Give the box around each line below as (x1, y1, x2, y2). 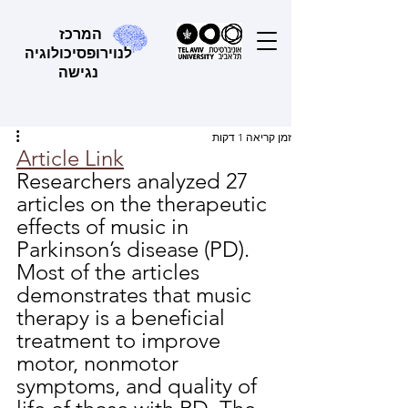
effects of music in (16, 213, 194, 240)
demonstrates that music (16, 281, 257, 308)
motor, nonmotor (16, 350, 184, 376)
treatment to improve (16, 327, 226, 353)
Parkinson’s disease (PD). (16, 236, 255, 262)
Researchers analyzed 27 (16, 168, 253, 194)
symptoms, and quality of (16, 372, 262, 399)
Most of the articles (16, 259, 205, 285)
